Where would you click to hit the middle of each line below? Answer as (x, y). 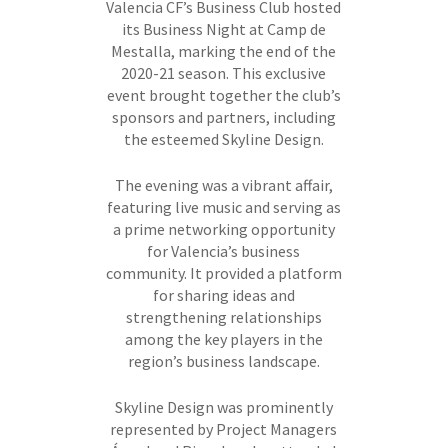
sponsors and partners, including (223, 117)
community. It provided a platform (223, 273)
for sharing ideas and (223, 295)
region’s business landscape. (223, 361)
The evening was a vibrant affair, (223, 185)
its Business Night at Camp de (223, 29)
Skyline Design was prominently (223, 407)
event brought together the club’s (223, 95)
